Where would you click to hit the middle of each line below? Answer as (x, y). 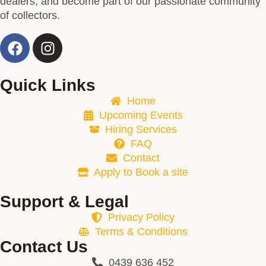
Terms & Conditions (141, 232)
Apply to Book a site (141, 172)
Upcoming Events (141, 115)
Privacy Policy (141, 217)
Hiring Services (141, 129)
